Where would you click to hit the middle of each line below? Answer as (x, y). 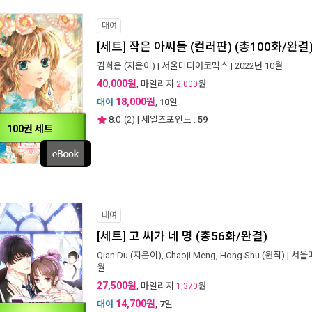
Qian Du (112, 255)
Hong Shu (240, 255)
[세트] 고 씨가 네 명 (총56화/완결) (182, 236)
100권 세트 (30, 129)
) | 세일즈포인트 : (164, 119)
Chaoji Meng (191, 255)
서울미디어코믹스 (195, 66)
